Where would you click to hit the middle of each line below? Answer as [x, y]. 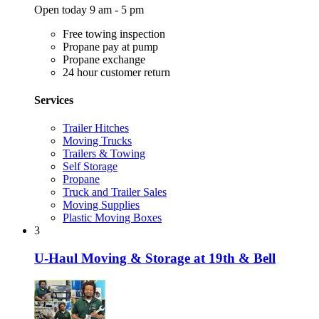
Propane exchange [104, 59]
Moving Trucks [97, 141]
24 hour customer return [116, 72]
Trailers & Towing [104, 154]
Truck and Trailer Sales [115, 192]
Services [54, 100]
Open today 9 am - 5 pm [89, 9]
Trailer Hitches [96, 128]
